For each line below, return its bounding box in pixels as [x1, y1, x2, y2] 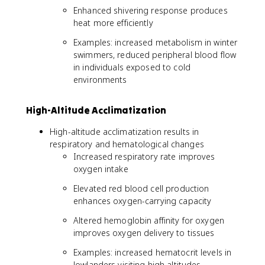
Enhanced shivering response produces [73, 5, 228, 16]
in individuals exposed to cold [73, 62, 190, 73]
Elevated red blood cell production [73, 183, 209, 194]
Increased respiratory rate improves [73, 151, 215, 162]
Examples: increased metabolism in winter [73, 37, 238, 48]
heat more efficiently [73, 17, 153, 28]
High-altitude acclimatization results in [50, 126, 199, 137]
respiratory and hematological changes [50, 138, 204, 150]
